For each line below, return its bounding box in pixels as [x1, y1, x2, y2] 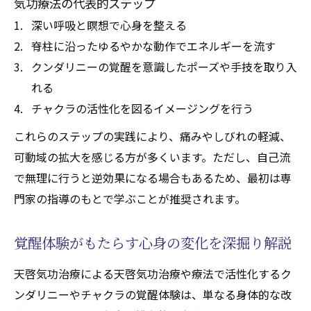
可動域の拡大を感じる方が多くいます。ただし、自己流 [14, 148, 290, 165]
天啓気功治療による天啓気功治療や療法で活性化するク [14, 264, 292, 282]
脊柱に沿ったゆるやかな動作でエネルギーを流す [31, 37, 276, 54]
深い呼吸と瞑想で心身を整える [31, 16, 187, 33]
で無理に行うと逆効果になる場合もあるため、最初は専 [14, 169, 292, 186]
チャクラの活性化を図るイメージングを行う [31, 99, 253, 117]
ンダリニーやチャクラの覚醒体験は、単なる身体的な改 [14, 285, 292, 303]
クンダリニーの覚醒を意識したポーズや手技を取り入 [31, 58, 297, 75]
